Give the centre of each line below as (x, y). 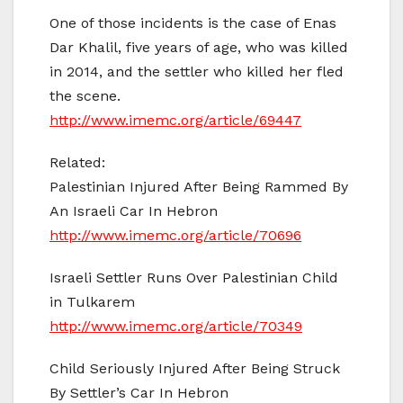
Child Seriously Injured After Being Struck (195, 368)
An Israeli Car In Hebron (134, 210)
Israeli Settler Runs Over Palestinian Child (194, 277)
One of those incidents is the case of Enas (193, 22)
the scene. (85, 95)
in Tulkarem (92, 301)
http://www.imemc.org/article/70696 (175, 235)
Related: (77, 162)
